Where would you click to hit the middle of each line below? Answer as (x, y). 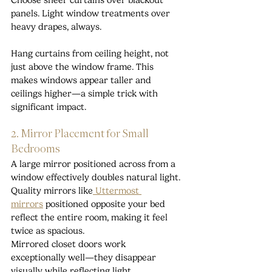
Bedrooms (36, 150)
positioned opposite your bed (107, 204)
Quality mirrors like (52, 191)
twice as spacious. (48, 231)
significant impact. (49, 107)
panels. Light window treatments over (92, 14)
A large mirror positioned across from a (94, 164)
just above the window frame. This (83, 67)
